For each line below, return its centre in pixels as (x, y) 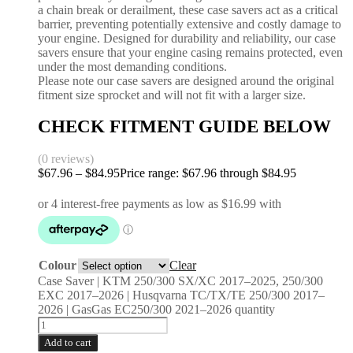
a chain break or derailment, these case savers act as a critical (188, 9)
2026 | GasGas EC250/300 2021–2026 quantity (156, 310)
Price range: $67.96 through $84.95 (208, 173)
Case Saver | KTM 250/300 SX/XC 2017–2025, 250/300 (180, 281)
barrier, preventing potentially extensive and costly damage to (190, 24)
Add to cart (68, 343)
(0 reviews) (66, 159)
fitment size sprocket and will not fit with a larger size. (172, 95)
